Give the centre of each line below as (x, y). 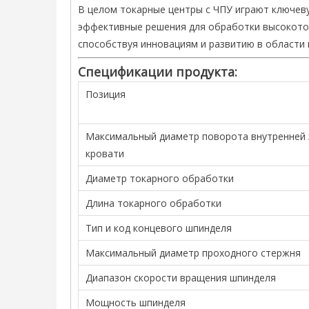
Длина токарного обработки (153, 203)
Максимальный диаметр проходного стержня (193, 253)
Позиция (106, 94)
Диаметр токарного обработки (160, 178)
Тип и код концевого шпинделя (159, 228)
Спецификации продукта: (158, 72)
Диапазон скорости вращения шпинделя (181, 278)
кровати (105, 153)
